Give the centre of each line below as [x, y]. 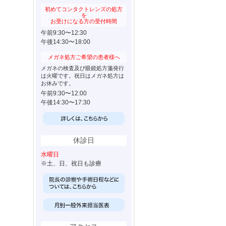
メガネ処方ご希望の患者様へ [84, 57]
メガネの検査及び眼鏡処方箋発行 [82, 68]
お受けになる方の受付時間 [84, 21]
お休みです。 [58, 83]
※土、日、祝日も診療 [71, 163]
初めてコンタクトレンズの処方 [84, 9]
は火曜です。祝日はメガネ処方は [82, 76]
